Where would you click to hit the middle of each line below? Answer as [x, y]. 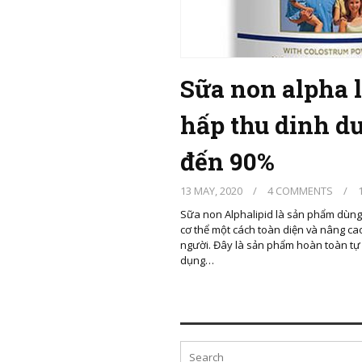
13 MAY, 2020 [213, 191]
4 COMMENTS [300, 191]
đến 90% [227, 161]
